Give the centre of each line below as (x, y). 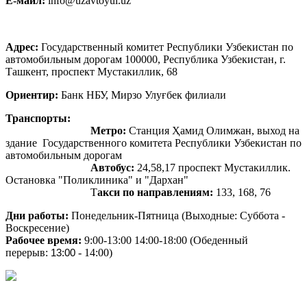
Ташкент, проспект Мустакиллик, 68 (91, 71)
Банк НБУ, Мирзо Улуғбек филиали (144, 95)
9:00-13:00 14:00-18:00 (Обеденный (165, 240)
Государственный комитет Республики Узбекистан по (166, 47)
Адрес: (22, 47)
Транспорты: (39, 118)
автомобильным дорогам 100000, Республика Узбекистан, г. (146, 59)
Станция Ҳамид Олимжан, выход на (213, 130)
